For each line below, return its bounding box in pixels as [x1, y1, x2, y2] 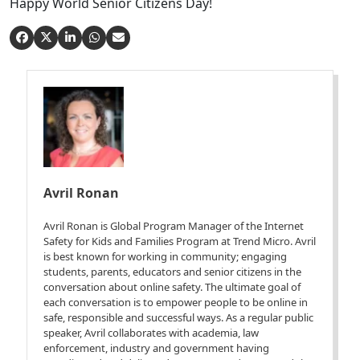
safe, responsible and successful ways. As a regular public [43, 309, 314, 325]
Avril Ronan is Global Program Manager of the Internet [43, 218, 305, 233]
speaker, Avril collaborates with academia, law [43, 325, 260, 340]
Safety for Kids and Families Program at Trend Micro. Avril [43, 233, 317, 248]
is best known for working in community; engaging [43, 248, 288, 264]
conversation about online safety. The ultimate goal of [43, 279, 301, 294]
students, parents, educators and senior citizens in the [43, 264, 302, 279]
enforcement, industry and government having [43, 340, 270, 355]
